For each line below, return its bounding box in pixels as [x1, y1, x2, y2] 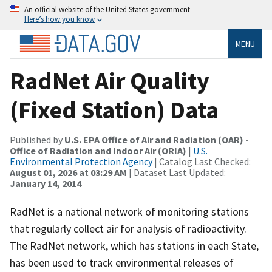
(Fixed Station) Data [10, 94, 219, 125]
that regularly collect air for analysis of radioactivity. [10, 221, 246, 236]
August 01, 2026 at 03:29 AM [10, 166, 127, 178]
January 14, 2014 [10, 177, 81, 189]
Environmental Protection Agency [10, 155, 152, 168]
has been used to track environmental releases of [10, 255, 234, 270]
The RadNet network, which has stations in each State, [10, 238, 259, 253]
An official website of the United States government [24, 4, 190, 14]
